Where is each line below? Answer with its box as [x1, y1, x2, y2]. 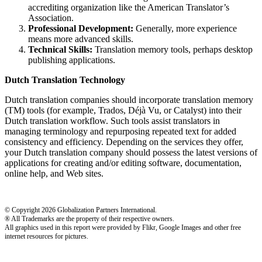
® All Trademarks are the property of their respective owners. [5, 214, 174, 223]
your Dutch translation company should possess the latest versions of [5, 147, 257, 157]
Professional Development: [28, 23, 133, 33]
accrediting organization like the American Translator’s [28, 2, 229, 12]
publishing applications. [28, 54, 115, 65]
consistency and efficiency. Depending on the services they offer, [5, 136, 243, 147]
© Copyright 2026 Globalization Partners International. [5, 205, 157, 214]
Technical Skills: [28, 44, 92, 54]
